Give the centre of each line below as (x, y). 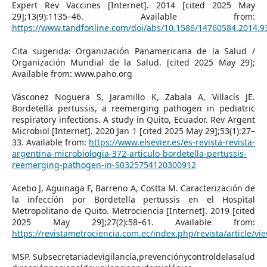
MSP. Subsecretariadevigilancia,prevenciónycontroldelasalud (133, 256)
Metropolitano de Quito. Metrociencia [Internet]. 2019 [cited (133, 210)
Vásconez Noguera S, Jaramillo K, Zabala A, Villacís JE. (133, 97)
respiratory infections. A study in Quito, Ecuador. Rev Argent (133, 119)
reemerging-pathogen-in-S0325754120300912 (104, 164)
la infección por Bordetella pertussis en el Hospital (133, 199)
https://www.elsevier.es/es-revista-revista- (172, 142)
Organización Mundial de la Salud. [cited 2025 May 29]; (133, 62)
